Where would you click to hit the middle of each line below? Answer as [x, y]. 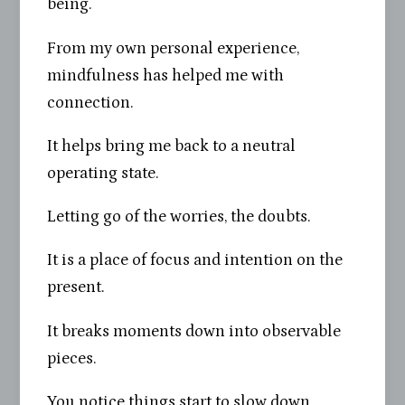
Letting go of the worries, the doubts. [179, 217]
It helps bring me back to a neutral [172, 146]
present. [76, 287]
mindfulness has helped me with [166, 75]
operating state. [104, 173]
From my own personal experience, [174, 48]
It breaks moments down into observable [194, 331]
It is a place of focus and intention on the [195, 260]
